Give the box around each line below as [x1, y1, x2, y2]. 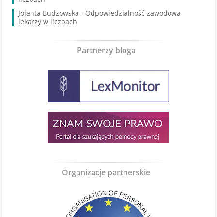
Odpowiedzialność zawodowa [85, 8, 181, 17]
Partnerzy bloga [77, 45, 136, 56]
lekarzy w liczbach [18, 17, 77, 26]
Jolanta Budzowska [18, 8, 79, 17]
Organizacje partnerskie [62, 167, 150, 178]
